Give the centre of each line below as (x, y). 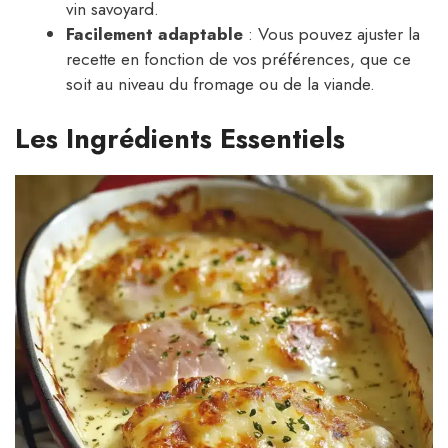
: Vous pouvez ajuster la (331, 34)
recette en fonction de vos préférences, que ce (238, 59)
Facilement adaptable (154, 34)
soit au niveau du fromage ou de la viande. (220, 84)
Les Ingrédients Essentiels (180, 138)
